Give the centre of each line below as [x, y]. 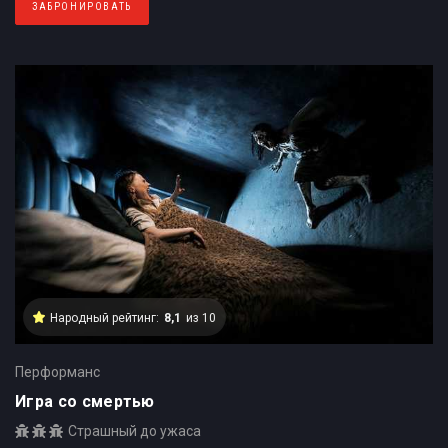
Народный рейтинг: [104, 317]
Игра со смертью [85, 401]
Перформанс [57, 371]
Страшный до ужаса [134, 430]
